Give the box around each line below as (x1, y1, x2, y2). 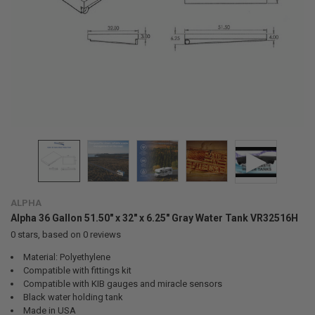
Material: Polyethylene (22, 251, 110, 262)
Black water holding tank (22, 291, 123, 302)
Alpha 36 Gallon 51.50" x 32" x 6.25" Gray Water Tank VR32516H (10, 212, 298, 224)
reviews (87, 229, 121, 240)
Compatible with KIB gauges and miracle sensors (22, 278, 222, 289)
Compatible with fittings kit (22, 264, 131, 276)
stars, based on (15, 229, 83, 240)
